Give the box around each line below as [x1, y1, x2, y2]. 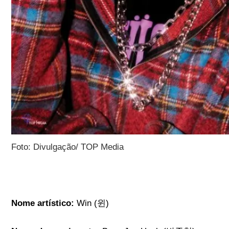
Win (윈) [74, 198, 109, 209]
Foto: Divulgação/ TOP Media [11, 142, 124, 152]
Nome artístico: [11, 198, 75, 209]
